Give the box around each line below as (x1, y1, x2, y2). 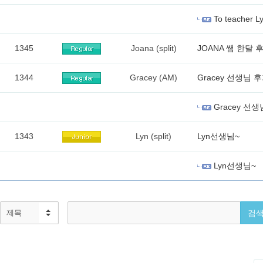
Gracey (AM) (130, 73, 177, 82)
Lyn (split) (136, 131, 171, 141)
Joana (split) (130, 43, 177, 53)
